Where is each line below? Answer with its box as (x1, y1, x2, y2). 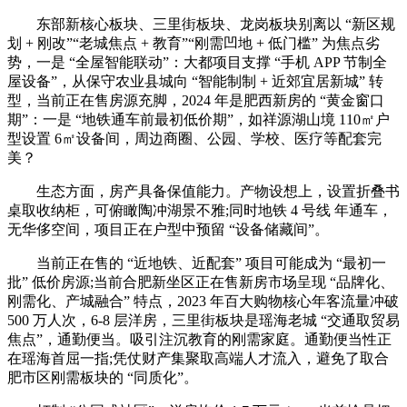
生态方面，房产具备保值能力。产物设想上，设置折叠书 (7, 184, 400, 200)
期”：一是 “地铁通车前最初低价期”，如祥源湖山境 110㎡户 (7, 112, 390, 128)
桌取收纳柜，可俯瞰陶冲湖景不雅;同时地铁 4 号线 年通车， (7, 203, 392, 219)
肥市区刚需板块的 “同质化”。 (7, 370, 198, 386)
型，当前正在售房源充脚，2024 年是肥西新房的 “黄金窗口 (7, 93, 384, 109)
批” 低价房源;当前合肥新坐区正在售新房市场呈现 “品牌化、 (7, 274, 394, 291)
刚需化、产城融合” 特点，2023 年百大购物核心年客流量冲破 (7, 293, 399, 310)
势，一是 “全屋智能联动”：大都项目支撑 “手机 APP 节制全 (7, 55, 387, 71)
